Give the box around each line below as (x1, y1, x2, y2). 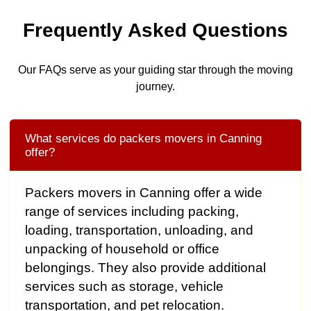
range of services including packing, (24, 204, 239, 219)
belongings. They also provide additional (24, 260, 266, 276)
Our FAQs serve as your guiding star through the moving (18, 63, 293, 76)
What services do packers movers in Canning (24, 131, 262, 146)
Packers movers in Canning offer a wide (24, 185, 262, 201)
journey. (136, 80, 175, 92)
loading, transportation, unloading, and (24, 223, 253, 238)
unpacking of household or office (24, 242, 219, 257)
